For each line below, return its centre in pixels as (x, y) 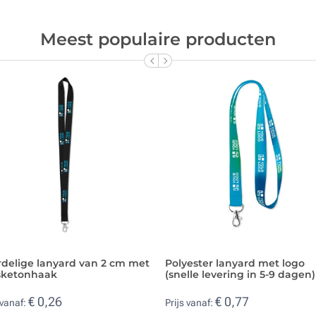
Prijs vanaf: (190, 303)
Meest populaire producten (158, 39)
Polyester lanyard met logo (235, 263)
